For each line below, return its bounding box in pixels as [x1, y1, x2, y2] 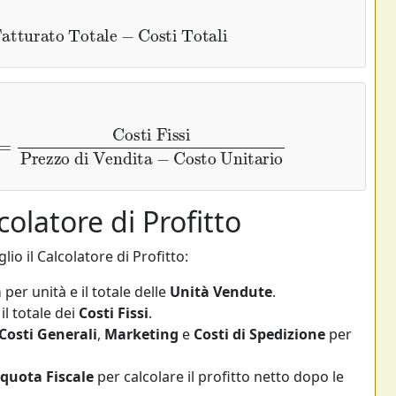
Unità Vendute [170, 281, 272, 301]
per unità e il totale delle [2, 281, 170, 301]
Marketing [104, 324, 179, 344]
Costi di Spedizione [194, 324, 325, 344]
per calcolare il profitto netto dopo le [94, 366, 344, 386]
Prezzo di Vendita [57, 117, 196, 141]
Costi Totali [131, 18, 220, 42]
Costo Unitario [208, 117, 324, 141]
